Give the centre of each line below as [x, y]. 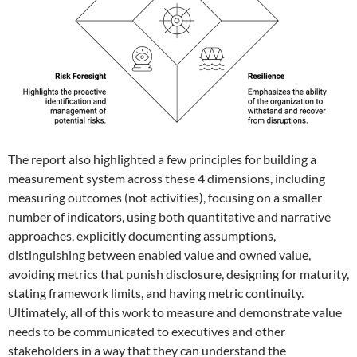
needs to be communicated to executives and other [147, 331]
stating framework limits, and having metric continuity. [156, 292]
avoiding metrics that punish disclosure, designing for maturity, [178, 273]
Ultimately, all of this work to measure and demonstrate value [175, 312]
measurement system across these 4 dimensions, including [167, 178]
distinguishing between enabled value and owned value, [159, 254]
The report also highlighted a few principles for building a [162, 159]
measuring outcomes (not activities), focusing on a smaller [165, 197]
